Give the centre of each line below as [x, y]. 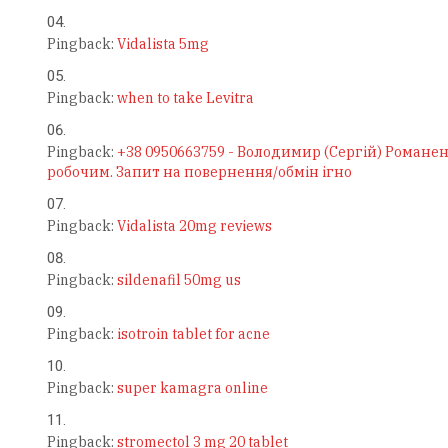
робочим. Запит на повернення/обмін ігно [199, 172]
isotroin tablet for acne [193, 334]
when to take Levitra [185, 98]
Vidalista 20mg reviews [194, 226]
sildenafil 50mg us [178, 280]
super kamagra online [192, 388]
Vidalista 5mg [162, 44]
